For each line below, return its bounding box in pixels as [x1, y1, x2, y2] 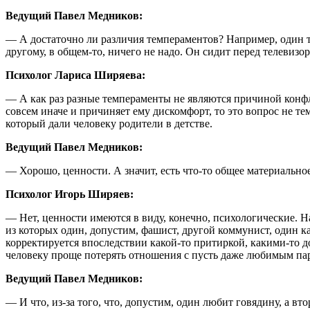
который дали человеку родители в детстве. [6, 117, 212, 129]
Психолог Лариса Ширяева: [6, 69, 145, 81]
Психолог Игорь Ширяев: [6, 188, 134, 200]
